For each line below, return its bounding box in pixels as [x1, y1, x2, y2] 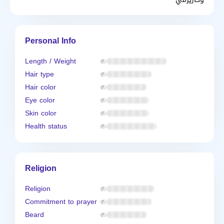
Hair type [25, 67, 54, 81]
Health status [25, 119, 67, 133]
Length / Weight [25, 54, 76, 68]
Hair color [25, 80, 56, 94]
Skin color [25, 106, 56, 120]
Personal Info [25, 33, 76, 48]
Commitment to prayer [25, 195, 97, 208]
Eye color [25, 93, 55, 107]
